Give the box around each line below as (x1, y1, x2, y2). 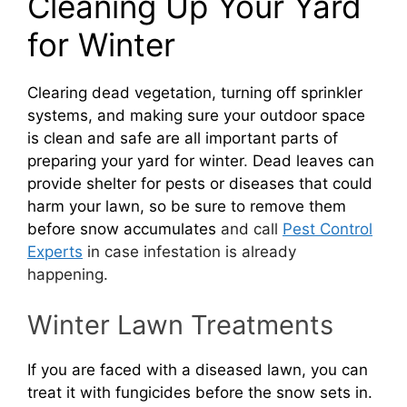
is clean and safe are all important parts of (27, 129, 338, 148)
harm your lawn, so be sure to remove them (27, 197, 346, 216)
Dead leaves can (248, 152, 374, 171)
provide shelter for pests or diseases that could (27, 174, 372, 194)
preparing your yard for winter (27, 152, 243, 171)
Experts (27, 243, 83, 262)
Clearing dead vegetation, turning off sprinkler (27, 84, 362, 103)
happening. (27, 265, 108, 284)
